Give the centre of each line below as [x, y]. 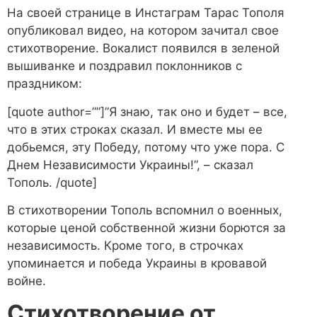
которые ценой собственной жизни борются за [146, 227]
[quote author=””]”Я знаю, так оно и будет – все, [147, 111]
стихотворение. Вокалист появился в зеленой [143, 48]
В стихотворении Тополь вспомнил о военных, [145, 210]
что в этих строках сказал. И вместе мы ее [135, 129]
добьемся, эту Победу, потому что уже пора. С [146, 147]
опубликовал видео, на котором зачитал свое [143, 31]
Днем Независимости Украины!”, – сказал [130, 165]
